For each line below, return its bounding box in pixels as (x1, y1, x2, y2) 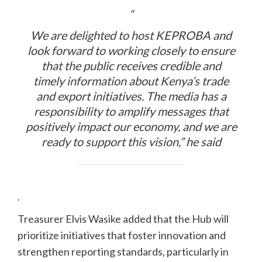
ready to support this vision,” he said (41, 135, 221, 149)
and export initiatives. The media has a (36, 89, 226, 104)
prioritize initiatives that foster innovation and (18, 229, 226, 242)
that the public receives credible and (41, 58, 221, 73)
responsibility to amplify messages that (33, 104, 229, 119)
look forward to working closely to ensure (27, 43, 235, 58)
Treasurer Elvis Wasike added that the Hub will (18, 212, 229, 226)
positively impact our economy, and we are (25, 119, 237, 134)
